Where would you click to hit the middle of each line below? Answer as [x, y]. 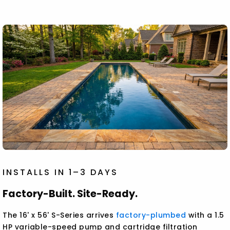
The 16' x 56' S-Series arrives [59, 215]
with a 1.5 [205, 215]
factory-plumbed [151, 215]
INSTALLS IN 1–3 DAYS [61, 172]
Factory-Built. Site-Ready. [70, 194]
